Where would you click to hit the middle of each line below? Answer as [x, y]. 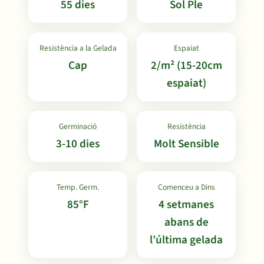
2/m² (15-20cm [186, 65]
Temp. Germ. [78, 187]
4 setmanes [186, 204]
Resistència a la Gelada [78, 48]
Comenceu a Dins [186, 187]
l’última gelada [186, 240]
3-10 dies [78, 144]
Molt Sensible [186, 144]
